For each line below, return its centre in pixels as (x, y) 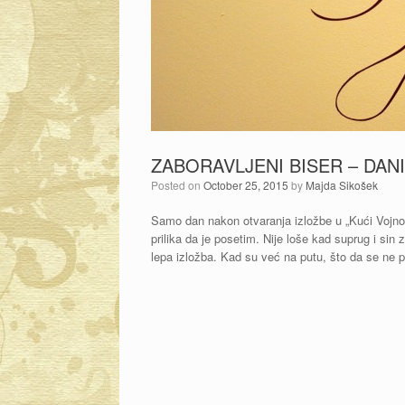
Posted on (181, 184)
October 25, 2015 (246, 184)
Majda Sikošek (342, 184)
